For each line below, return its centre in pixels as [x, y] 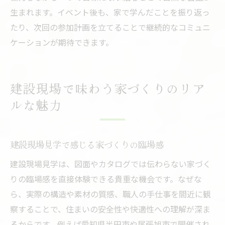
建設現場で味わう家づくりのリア [108, 88]
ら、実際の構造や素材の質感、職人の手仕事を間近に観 [110, 194]
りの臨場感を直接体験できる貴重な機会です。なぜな [106, 179]
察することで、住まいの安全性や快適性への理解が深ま [110, 209]
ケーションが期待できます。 [62, 42]
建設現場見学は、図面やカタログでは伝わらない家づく [110, 164]
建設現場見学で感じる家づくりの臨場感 [87, 145]
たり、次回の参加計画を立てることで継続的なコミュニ [110, 27]
